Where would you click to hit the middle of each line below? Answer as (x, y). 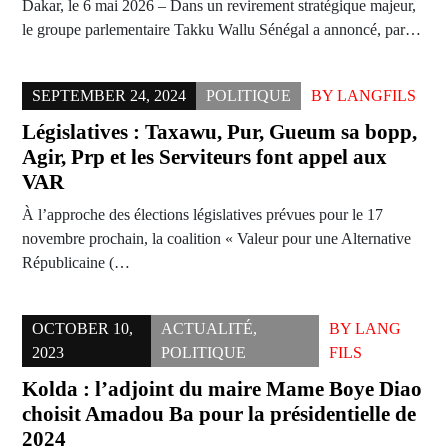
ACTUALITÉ (207, 329)
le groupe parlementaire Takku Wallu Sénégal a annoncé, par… (221, 30)
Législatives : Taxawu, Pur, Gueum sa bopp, (219, 132)
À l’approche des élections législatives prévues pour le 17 (202, 215)
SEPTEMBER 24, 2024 (109, 96)
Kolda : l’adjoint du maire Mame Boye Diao (222, 389)
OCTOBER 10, (82, 329)
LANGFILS (376, 96)
